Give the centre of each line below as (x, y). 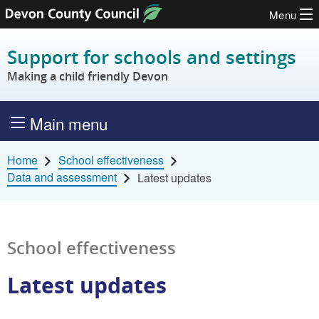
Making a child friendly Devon (88, 77)
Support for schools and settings (152, 58)
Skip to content (55, 26)
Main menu (69, 123)
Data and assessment (62, 177)
